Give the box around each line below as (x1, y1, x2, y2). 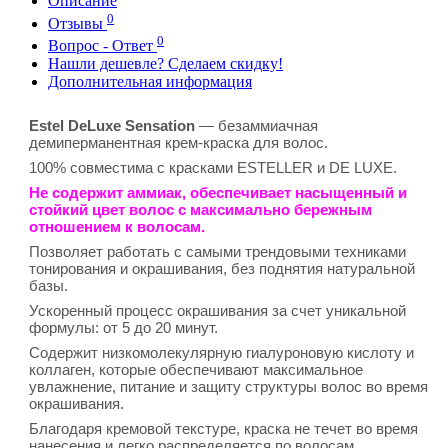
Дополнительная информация (48, 72, 252, 90)
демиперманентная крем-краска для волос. (29, 133, 328, 151)
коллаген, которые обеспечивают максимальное (29, 360, 363, 378)
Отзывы (48, 14, 107, 32)
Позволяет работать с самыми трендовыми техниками (29, 242, 406, 260)
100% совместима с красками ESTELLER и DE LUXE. (29, 158, 397, 176)
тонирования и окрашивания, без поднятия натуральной (29, 259, 415, 277)
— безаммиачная (195, 116, 318, 134)
